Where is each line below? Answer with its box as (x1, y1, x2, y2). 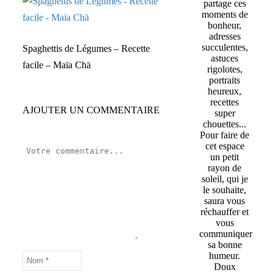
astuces (211, 53, 239, 64)
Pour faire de (200, 130, 250, 141)
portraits (209, 75, 241, 86)
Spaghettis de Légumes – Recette (23, 43, 150, 54)
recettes (210, 97, 239, 108)
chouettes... (203, 119, 247, 130)
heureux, (208, 86, 242, 97)
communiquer (199, 229, 253, 239)
